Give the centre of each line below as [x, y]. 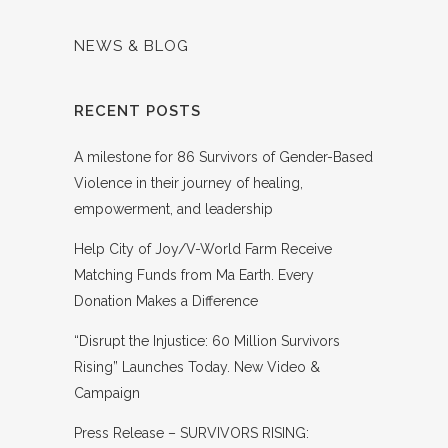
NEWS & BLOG [131, 45]
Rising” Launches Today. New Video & [197, 366]
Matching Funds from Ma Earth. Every [194, 274]
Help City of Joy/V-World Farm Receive [203, 248]
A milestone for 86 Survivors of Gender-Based [223, 156]
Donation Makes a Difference [166, 300]
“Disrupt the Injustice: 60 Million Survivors [207, 340]
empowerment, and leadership [173, 208]
